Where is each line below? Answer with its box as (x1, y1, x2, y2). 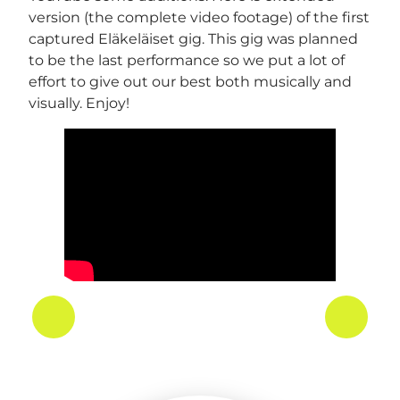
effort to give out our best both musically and (29, 72, 352, 90)
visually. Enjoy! (29, 94, 129, 112)
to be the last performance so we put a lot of (29, 51, 345, 69)
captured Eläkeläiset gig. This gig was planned (29, 29, 358, 47)
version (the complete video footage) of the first (29, 8, 370, 26)
